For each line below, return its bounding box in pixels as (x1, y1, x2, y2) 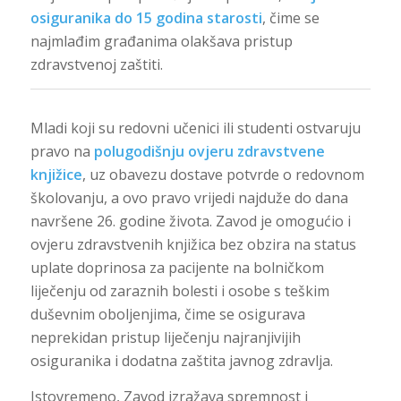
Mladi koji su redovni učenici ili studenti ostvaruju (30, 117, 361, 138)
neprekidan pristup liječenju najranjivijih (30, 327, 301, 347)
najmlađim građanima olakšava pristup (30, 31, 293, 52)
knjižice (30, 164, 82, 184)
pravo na (30, 141, 94, 161)
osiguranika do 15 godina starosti (30, 8, 262, 29)
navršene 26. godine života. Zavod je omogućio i (30, 210, 351, 231)
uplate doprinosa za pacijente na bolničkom (30, 257, 324, 277)
